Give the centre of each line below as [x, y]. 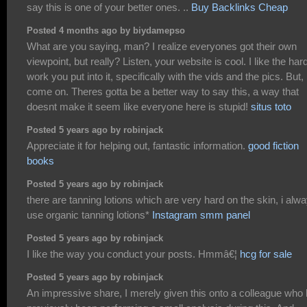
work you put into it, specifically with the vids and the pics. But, [165, 77]
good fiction [273, 146]
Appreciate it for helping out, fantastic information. [137, 146]
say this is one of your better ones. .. [109, 8]
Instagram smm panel [201, 215]
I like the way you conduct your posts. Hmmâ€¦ [133, 254]
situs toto [271, 107]
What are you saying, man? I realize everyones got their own [162, 47]
